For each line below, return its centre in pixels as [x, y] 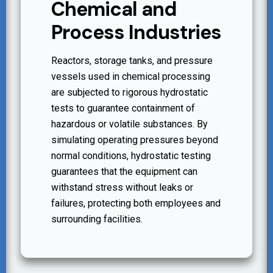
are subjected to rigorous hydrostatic [130, 93]
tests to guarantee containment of [123, 108]
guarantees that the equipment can [125, 172]
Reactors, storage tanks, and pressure [132, 61]
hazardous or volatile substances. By [130, 124]
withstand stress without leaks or [122, 188]
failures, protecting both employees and [136, 204]
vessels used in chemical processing [131, 77]
